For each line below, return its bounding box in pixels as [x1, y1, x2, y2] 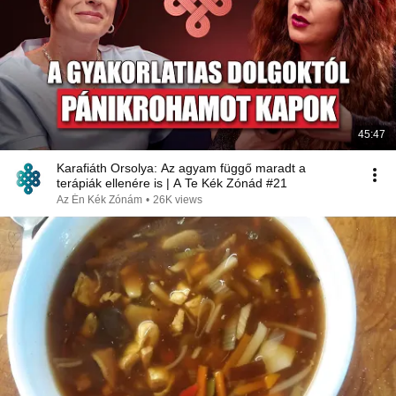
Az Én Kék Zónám [57, 194, 142, 206]
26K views [153, 194, 202, 206]
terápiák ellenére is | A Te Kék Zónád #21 [57, 176, 287, 190]
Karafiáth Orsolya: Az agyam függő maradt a [57, 161, 306, 175]
